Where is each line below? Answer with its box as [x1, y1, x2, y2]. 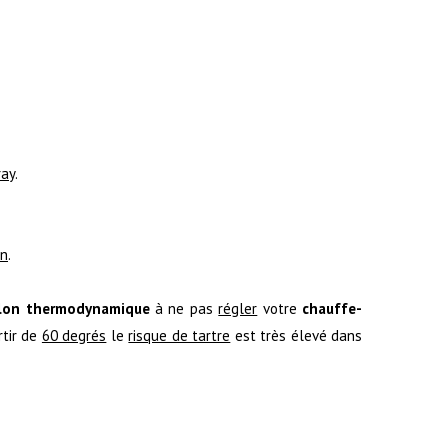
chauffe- [302, 298, 363, 318]
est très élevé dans [230, 325, 363, 345]
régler [218, 298, 258, 318]
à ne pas [149, 298, 219, 318]
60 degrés [41, 325, 107, 345]
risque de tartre [128, 325, 231, 345]
